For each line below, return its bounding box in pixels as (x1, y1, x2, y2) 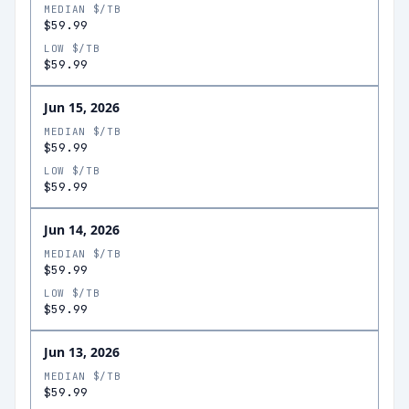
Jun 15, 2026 (44, 99, 120, 116)
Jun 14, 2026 (44, 221, 120, 238)
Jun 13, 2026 (44, 343, 120, 361)
